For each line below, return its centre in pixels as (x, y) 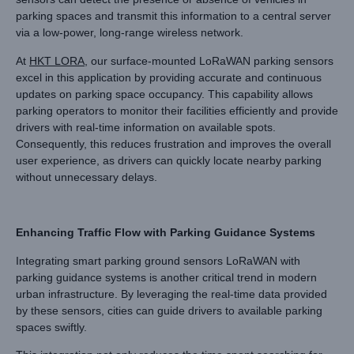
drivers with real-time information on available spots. (146, 127)
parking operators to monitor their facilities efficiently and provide (177, 110)
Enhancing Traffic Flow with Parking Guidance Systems (166, 233)
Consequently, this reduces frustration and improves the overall (173, 143)
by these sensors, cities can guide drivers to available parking (169, 310)
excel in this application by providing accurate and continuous (169, 77)
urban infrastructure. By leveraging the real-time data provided (171, 294)
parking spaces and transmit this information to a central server (173, 16)
